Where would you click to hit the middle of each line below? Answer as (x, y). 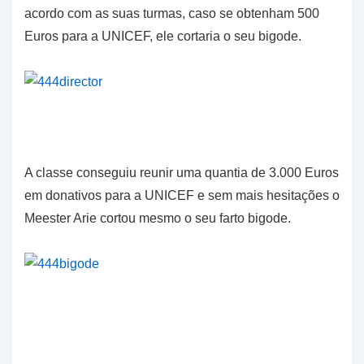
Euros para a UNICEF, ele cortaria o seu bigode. (163, 37)
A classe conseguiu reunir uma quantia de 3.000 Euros (182, 173)
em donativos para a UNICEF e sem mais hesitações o (182, 196)
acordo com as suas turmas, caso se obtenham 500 (172, 14)
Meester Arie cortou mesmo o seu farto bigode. (158, 219)
